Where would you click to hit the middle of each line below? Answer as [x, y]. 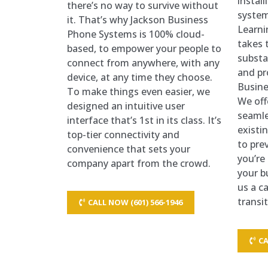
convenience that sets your [129, 149]
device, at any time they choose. [140, 77]
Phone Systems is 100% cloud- [136, 34]
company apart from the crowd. [139, 163]
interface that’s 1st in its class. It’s [144, 120]
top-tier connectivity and [123, 134]
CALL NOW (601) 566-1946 [135, 202]
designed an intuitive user [126, 106]
